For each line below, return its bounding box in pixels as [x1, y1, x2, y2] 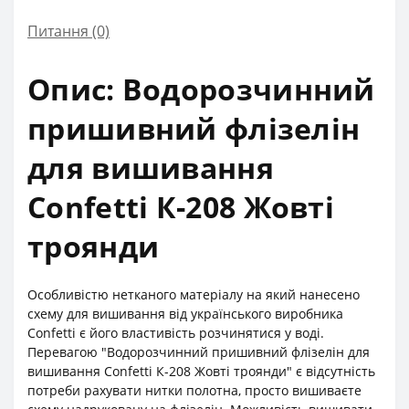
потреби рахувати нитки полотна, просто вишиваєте [27, 382, 362, 400]
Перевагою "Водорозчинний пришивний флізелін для [27, 343, 370, 362]
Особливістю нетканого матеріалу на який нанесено [27, 286, 360, 304]
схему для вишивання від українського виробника [27, 305, 343, 323]
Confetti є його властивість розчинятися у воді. [27, 324, 324, 342]
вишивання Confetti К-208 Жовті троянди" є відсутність [27, 362, 375, 381]
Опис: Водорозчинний [27, 69, 375, 110]
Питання [27, 21, 89, 42]
